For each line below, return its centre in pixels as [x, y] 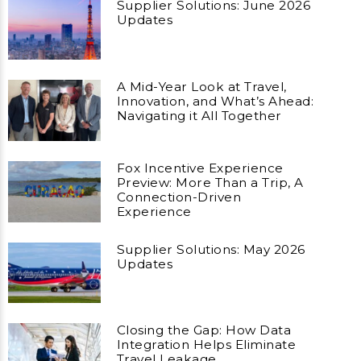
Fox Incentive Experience [200, 168]
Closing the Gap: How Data [204, 330]
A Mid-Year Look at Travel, [201, 86]
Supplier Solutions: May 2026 [211, 249]
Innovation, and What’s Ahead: [215, 101]
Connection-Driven [179, 197]
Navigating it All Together [199, 115]
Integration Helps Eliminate [206, 345]
